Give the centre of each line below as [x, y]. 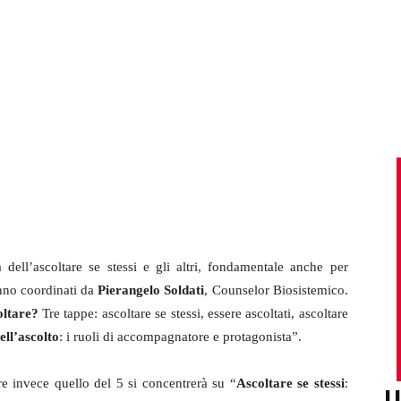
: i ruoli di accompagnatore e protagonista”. [180, 337]
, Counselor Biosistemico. [276, 290]
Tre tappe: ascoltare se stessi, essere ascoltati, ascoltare [195, 314]
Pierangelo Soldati [151, 290]
